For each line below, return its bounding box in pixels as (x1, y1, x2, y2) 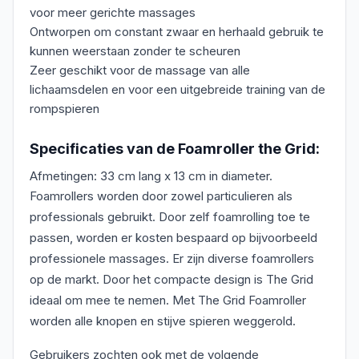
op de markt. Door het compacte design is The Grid (30, 272, 313, 288)
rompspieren (30, 101, 99, 117)
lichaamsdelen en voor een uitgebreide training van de (30, 82, 325, 98)
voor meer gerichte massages (30, 5, 196, 21)
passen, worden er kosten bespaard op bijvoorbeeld (30, 230, 317, 246)
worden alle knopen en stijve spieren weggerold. (30, 313, 296, 329)
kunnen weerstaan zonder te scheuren (30, 43, 240, 59)
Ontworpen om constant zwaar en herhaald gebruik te (30, 24, 324, 40)
